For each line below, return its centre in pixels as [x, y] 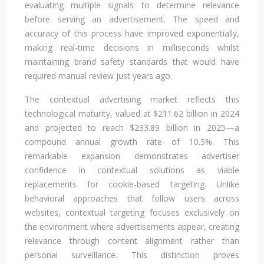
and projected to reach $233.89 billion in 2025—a [132, 127]
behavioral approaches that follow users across [132, 198]
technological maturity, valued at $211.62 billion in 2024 [132, 113]
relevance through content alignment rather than [132, 240]
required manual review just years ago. [98, 75]
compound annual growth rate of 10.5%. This [132, 141]
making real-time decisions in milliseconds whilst [132, 47]
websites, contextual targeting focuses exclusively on [132, 212]
